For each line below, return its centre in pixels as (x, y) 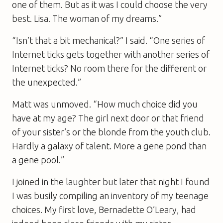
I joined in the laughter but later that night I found (111, 181)
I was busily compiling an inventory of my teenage (110, 195)
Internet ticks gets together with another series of (111, 54)
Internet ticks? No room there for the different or (109, 68)
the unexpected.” (47, 82)
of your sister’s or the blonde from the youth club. (111, 132)
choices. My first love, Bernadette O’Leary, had (104, 209)
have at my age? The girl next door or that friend (108, 118)
